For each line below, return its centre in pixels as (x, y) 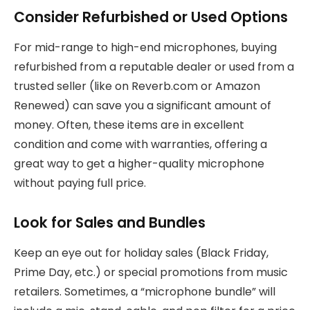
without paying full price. (80, 183)
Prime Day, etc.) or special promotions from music (151, 273)
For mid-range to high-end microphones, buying (145, 47)
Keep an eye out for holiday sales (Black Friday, (141, 253)
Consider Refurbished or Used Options (151, 17)
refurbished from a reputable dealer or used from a (154, 66)
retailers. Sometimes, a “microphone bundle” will (145, 292)
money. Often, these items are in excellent (129, 125)
